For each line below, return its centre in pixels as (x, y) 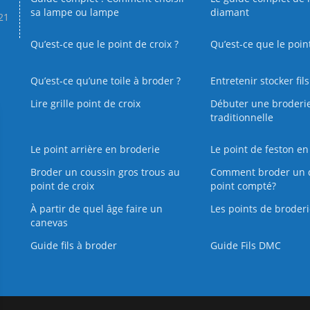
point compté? (243, 186)
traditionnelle (241, 118)
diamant (229, 12)
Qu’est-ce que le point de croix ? (104, 44)
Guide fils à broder (74, 246)
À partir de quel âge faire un (97, 209)
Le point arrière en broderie (95, 149)
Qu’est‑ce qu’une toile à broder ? (106, 81)
